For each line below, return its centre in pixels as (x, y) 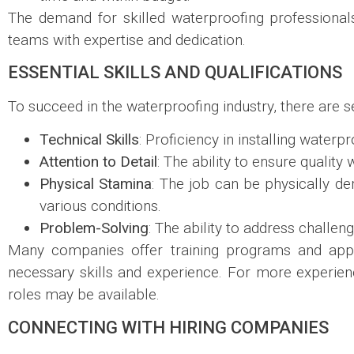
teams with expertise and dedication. (127, 40)
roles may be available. (84, 295)
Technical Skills (89, 140)
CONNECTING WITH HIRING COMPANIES (168, 327)
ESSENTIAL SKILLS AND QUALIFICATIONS (175, 72)
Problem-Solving (94, 228)
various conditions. (100, 206)
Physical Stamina (96, 184)
